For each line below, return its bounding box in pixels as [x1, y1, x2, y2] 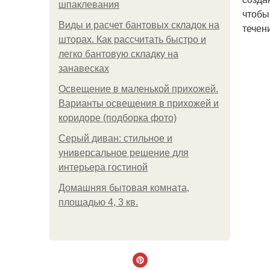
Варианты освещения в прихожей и [58, 98, 219, 108]
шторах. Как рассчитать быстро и [58, 34, 206, 45]
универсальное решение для [58, 148, 189, 158]
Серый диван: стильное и [58, 133, 172, 143]
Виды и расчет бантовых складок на [58, 20, 219, 30]
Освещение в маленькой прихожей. [58, 84, 218, 94]
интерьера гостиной [58, 162, 148, 172]
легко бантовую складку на [58, 49, 178, 59]
